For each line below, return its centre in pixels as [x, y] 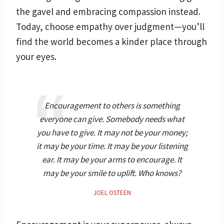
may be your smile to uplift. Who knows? [112, 173]
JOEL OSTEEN [112, 192]
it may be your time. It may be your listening [112, 146]
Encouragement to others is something [112, 105]
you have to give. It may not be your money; [112, 132]
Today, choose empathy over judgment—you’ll [110, 26]
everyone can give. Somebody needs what [112, 119]
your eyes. [36, 56]
